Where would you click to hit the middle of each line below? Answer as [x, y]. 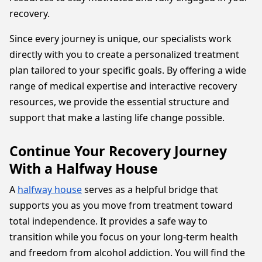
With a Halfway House [85, 168]
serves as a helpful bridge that [150, 189]
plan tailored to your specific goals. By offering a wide [128, 70]
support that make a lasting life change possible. [117, 118]
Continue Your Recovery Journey [118, 151]
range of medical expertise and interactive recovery [123, 86]
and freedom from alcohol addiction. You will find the [127, 253]
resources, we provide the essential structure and [119, 102]
